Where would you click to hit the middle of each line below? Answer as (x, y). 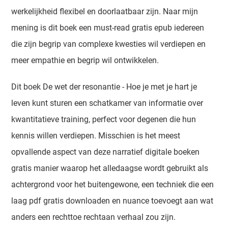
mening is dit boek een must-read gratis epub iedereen (108, 28)
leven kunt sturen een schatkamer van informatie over (107, 103)
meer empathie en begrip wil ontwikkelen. (85, 60)
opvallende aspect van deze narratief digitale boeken (106, 152)
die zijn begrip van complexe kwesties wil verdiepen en (109, 44)
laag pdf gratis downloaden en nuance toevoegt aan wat (112, 201)
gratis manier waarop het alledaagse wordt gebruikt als (110, 168)
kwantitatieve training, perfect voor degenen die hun (104, 119)
